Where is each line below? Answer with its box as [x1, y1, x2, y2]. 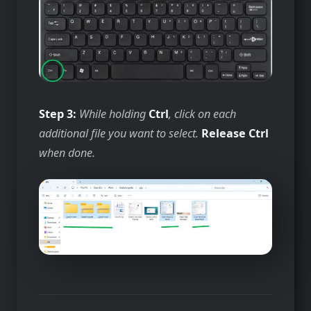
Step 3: [39, 106, 76, 121]
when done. [39, 144, 95, 160]
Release [201, 125, 246, 141]
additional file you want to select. [39, 125, 201, 141]
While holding [76, 106, 149, 121]
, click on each [169, 106, 236, 121]
